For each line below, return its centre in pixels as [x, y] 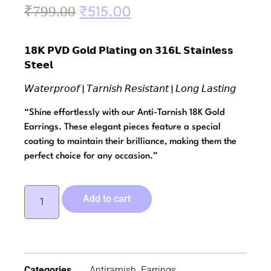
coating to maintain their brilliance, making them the [130, 142]
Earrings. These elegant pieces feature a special [122, 128]
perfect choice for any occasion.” [91, 157]
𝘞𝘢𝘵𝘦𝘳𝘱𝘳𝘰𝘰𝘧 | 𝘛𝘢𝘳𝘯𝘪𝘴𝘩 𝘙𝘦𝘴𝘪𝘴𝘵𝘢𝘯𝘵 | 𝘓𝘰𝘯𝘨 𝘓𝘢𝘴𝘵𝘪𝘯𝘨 [130, 90]
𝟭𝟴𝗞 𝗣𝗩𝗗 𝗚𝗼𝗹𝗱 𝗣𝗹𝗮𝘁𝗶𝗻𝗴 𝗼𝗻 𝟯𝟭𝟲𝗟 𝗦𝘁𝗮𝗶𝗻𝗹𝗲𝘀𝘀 [129, 52]
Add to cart [107, 198]
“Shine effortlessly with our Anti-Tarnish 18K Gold [125, 113]
